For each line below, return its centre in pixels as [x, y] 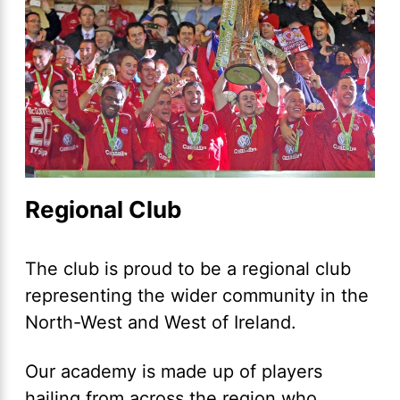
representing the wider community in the [197, 296]
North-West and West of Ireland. [163, 323]
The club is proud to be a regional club [188, 269]
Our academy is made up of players [174, 372]
